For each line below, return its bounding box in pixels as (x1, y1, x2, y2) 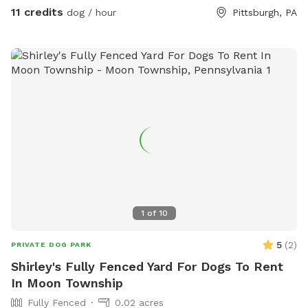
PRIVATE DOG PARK (11, 240, 91, 248)
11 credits (11, 5, 63, 19)
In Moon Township (11, 275, 123, 290)
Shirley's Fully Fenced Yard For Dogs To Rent (11, 258, 283, 274)
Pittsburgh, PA (232, 6, 297, 18)
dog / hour (63, 6, 116, 18)
